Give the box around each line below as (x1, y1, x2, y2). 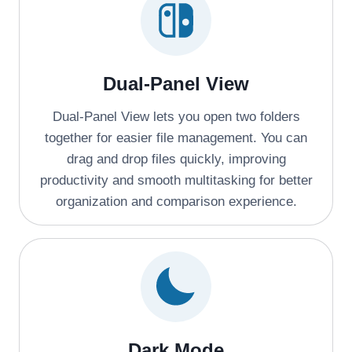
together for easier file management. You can (45, 130, 307, 145)
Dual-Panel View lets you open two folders (52, 108, 300, 124)
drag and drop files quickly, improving (66, 151, 286, 167)
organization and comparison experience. (55, 193, 297, 209)
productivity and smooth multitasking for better (39, 172, 313, 188)
